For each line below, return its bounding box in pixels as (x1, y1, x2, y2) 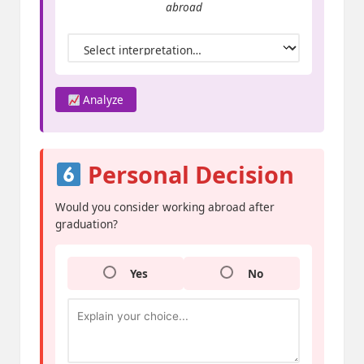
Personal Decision (81, 158, 294, 191)
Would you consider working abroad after (55, 199, 275, 215)
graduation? (55, 216, 118, 232)
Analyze (80, 92, 124, 108)
